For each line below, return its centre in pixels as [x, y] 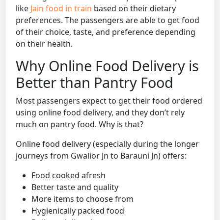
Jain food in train [62, 9]
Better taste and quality [75, 187]
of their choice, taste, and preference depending [106, 32]
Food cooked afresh [69, 176]
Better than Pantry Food [95, 82]
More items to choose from [82, 199]
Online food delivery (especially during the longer [107, 144]
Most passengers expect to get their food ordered [109, 101]
